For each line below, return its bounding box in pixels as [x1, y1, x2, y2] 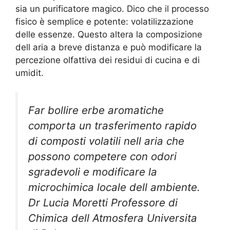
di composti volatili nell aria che [28, 135, 184, 148]
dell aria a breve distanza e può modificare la [15, 42, 202, 52]
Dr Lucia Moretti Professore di [28, 196, 178, 209]
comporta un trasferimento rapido [28, 119, 197, 132]
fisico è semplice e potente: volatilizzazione [15, 16, 194, 27]
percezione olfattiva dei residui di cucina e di [15, 54, 200, 65]
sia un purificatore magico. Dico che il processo [15, 3, 209, 14]
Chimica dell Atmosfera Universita [28, 212, 197, 225]
